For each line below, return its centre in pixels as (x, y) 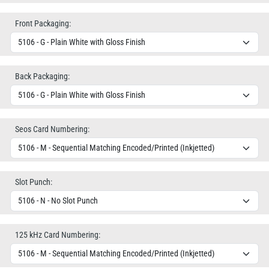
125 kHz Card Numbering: (58, 235)
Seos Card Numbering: (52, 129)
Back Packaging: (42, 76)
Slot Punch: (34, 182)
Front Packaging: (43, 23)
